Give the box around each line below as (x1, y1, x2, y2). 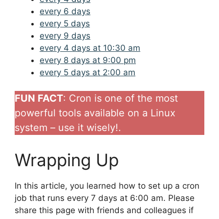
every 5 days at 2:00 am (40, 67, 135, 77)
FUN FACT (15, 92, 63, 105)
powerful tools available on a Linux (15, 107, 175, 119)
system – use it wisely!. (15, 122, 121, 134)
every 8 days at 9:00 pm (40, 55, 136, 65)
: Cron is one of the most (63, 92, 178, 105)
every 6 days (40, 6, 90, 16)
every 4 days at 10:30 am (40, 43, 140, 53)
